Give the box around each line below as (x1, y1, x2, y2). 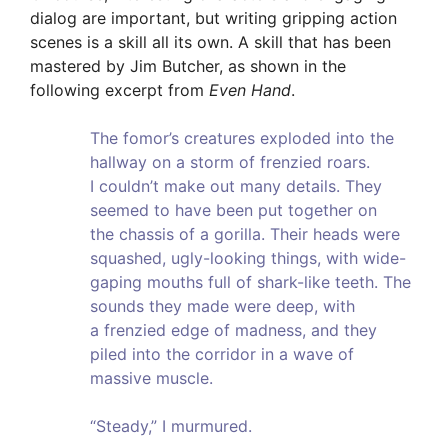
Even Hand (209, 80, 291, 101)
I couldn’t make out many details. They (90, 176, 382, 197)
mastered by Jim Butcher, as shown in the (30, 56, 346, 77)
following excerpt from (30, 80, 209, 101)
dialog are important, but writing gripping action (30, 8, 397, 29)
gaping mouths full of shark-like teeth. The (90, 272, 411, 293)
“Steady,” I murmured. (90, 416, 252, 437)
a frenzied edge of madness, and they (90, 320, 377, 341)
